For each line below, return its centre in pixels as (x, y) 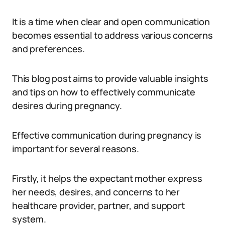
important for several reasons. (76, 149)
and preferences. (49, 49)
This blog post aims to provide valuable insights (110, 78)
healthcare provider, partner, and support (98, 205)
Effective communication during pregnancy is (107, 135)
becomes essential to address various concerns (113, 35)
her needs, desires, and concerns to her (96, 192)
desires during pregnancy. (67, 105)
